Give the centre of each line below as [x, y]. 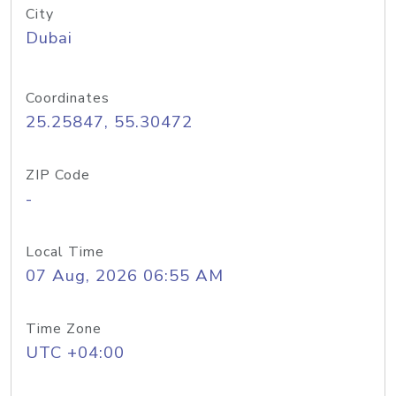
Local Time [65, 252]
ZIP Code [58, 175]
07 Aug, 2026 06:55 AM [125, 276]
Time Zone [64, 329]
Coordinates [68, 98]
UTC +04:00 [75, 353]
